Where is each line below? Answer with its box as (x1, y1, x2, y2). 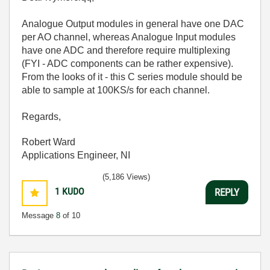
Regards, (22, 111, 61, 122)
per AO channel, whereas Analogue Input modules (22, 32, 236, 42)
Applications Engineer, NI (22, 150, 130, 160)
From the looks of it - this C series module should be (22, 72, 242, 82)
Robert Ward (22, 137, 75, 147)
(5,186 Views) (102, 172, 150, 181)
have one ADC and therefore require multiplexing (22, 45, 233, 55)
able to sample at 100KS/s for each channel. (22, 85, 210, 95)
